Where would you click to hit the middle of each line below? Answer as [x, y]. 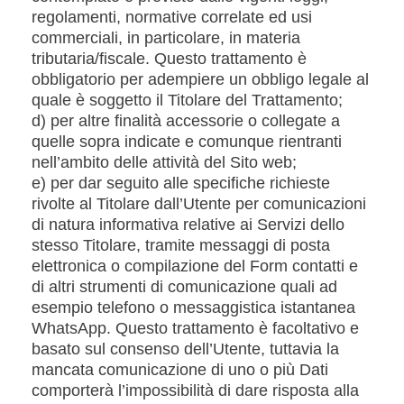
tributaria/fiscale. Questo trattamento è [169, 59]
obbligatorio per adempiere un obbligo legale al [200, 79]
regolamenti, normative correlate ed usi [172, 17]
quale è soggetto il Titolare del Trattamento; [187, 100]
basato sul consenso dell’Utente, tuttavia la [185, 349]
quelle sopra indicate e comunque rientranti [187, 142]
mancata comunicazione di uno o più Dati [180, 370]
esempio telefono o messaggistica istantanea [193, 308]
